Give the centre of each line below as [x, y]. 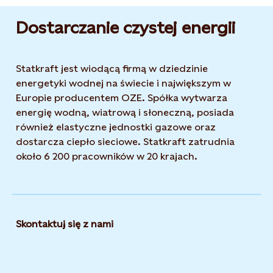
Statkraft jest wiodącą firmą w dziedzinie [112, 69]
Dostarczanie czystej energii [126, 27]
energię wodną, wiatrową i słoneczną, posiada [125, 112]
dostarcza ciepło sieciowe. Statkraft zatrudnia [125, 142]
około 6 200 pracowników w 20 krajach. [107, 156]
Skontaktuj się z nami [66, 224]
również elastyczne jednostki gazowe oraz [116, 127]
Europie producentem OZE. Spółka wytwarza [122, 98]
